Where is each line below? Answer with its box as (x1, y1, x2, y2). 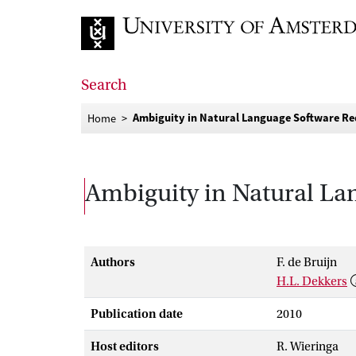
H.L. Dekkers (277, 274, 347, 288)
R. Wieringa (277, 339, 339, 354)
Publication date (91, 307, 183, 321)
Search (81, 76, 127, 94)
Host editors (91, 339, 159, 354)
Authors (91, 255, 135, 269)
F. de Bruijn (277, 255, 337, 269)
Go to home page (80, 56, 172, 70)
